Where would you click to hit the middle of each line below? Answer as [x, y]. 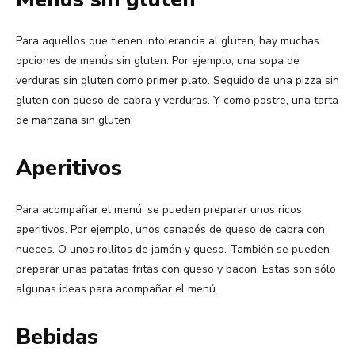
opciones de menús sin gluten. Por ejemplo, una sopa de [158, 61]
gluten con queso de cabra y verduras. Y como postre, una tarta [177, 101]
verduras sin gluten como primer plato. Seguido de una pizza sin [177, 81]
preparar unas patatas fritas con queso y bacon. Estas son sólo [176, 269]
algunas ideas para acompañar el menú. [117, 289]
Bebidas [57, 338]
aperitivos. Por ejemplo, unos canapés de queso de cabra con [170, 230]
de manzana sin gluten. [74, 120]
